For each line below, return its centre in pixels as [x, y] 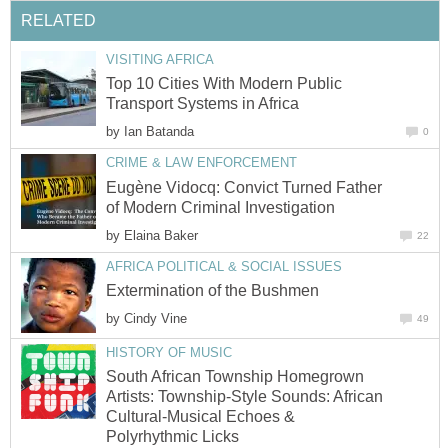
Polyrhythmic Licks [172, 437]
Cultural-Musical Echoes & [200, 417]
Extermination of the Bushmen [212, 291]
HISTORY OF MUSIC [169, 352]
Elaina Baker [161, 235]
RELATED [58, 20]
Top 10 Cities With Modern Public [224, 84]
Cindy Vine [155, 319]
